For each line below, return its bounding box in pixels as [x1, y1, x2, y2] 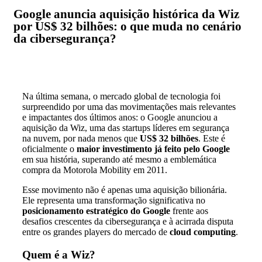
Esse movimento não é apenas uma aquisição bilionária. [22, 185, 227, 195]
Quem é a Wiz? [22, 248, 95, 261]
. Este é [198, 133, 225, 144]
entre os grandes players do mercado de [22, 227, 170, 237]
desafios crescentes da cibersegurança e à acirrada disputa [22, 216, 233, 227]
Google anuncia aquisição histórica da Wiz [13, 7, 239, 22]
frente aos [170, 206, 208, 216]
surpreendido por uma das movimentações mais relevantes [22, 102, 236, 112]
